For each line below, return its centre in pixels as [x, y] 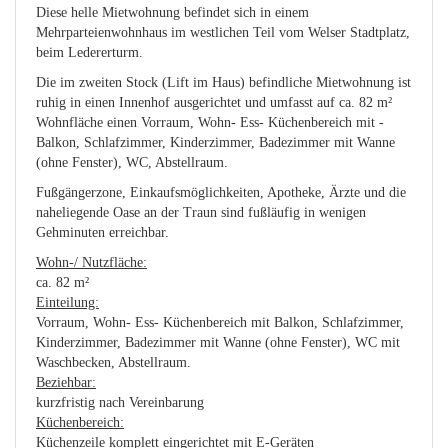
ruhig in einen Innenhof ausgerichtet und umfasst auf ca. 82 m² [214, 102]
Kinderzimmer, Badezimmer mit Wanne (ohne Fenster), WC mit [218, 342]
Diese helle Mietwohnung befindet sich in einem [172, 12]
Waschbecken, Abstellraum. [113, 362]
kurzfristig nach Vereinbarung [120, 402]
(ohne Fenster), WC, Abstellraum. [132, 162]
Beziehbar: [66, 382]
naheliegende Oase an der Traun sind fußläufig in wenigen [201, 212]
